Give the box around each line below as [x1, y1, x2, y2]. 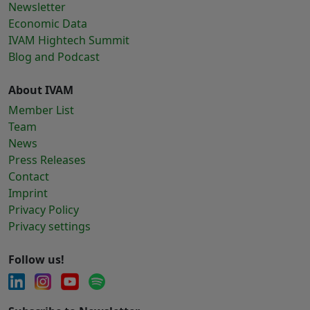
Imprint [8, 185, 48, 201]
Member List [8, 102, 74, 118]
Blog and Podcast [8, 49, 100, 65]
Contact [8, 169, 49, 185]
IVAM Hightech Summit [8, 33, 129, 48]
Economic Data [8, 16, 87, 32]
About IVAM [8, 82, 73, 98]
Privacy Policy [8, 202, 79, 218]
